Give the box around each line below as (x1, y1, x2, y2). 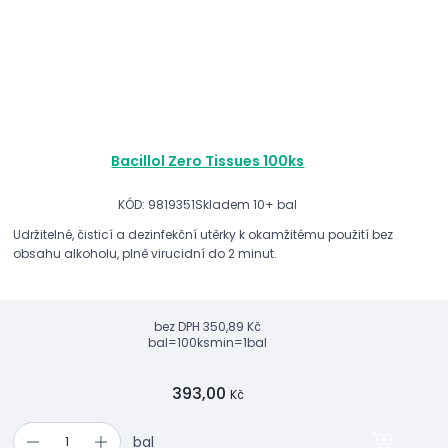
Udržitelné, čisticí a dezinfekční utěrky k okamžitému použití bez (13, 225, 394, 243)
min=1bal (210, 333, 268, 351)
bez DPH (154, 317, 201, 335)
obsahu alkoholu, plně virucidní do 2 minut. (13, 244, 278, 262)
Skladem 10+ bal (195, 196, 298, 214)
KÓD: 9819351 (118, 196, 196, 214)
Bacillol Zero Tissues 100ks (111, 151, 305, 172)
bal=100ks (148, 333, 211, 351)
